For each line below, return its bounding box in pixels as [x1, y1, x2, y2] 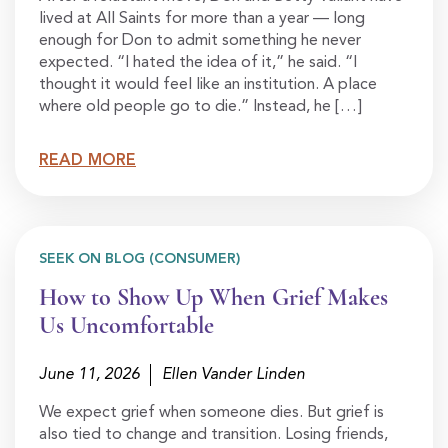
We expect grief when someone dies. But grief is [39, 405, 384, 422]
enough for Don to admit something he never [39, 33, 361, 50]
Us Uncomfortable [39, 311, 214, 341]
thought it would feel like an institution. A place [39, 77, 377, 94]
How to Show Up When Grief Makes [39, 283, 388, 313]
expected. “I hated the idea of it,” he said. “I [39, 55, 357, 72]
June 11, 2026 [39, 367, 140, 384]
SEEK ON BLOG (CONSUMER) [39, 252, 240, 267]
